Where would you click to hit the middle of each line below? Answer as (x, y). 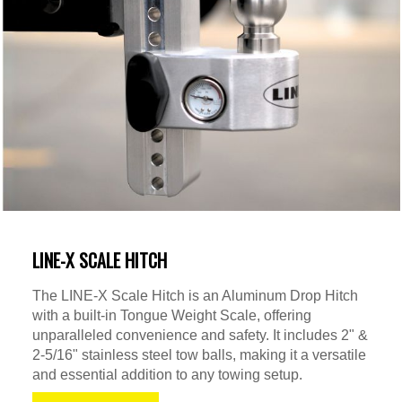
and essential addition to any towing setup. (167, 374)
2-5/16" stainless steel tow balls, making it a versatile (199, 354)
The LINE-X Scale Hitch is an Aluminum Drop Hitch (195, 295)
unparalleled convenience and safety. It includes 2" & (200, 335)
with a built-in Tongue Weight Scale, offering (172, 315)
